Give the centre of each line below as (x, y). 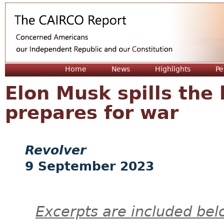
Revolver (55, 150)
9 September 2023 (89, 166)
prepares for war (92, 113)
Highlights (173, 69)
